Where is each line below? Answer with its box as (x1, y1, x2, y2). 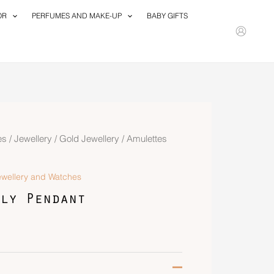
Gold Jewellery (59, 133, 119, 144)
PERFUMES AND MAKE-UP (31, 11, 122, 20)
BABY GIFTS (147, 11, 188, 20)
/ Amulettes (119, 133, 167, 144)
